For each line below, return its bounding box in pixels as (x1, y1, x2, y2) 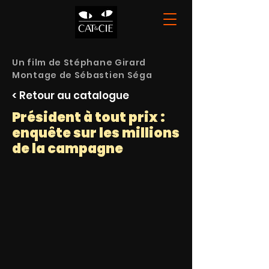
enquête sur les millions (12, 124, 180, 142)
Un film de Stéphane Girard (12, 56, 147, 68)
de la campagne (12, 139, 123, 158)
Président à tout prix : (12, 108, 165, 127)
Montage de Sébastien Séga (12, 69, 153, 81)
